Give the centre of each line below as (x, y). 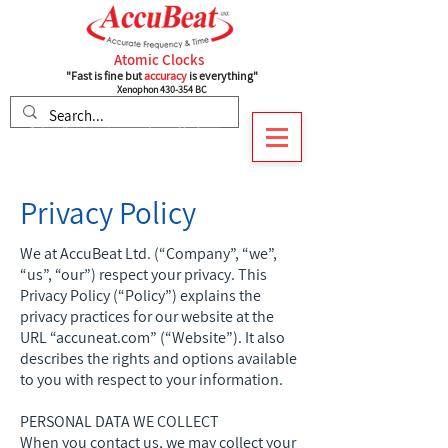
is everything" (222, 75)
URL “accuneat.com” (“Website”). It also (152, 337)
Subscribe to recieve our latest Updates (124, 131)
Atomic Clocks (158, 59)
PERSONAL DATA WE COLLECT (119, 421)
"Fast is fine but (104, 75)
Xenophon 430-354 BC (161, 89)
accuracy (165, 75)
